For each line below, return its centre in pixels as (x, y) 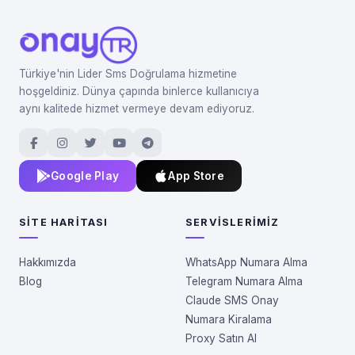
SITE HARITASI (64, 223)
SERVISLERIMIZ (233, 223)
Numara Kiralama (229, 320)
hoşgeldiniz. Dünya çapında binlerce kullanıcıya (139, 92)
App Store (197, 176)
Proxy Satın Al (221, 339)
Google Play (85, 176)
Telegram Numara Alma (244, 282)
